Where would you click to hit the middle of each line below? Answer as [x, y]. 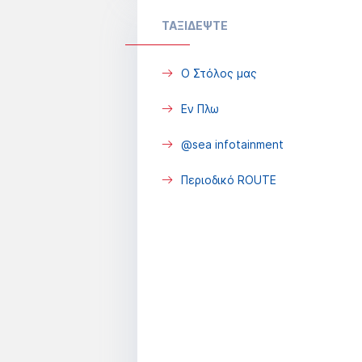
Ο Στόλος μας [219, 73]
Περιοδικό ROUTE [229, 180]
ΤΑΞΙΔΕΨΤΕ [195, 25]
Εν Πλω [200, 109]
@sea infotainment [232, 144]
